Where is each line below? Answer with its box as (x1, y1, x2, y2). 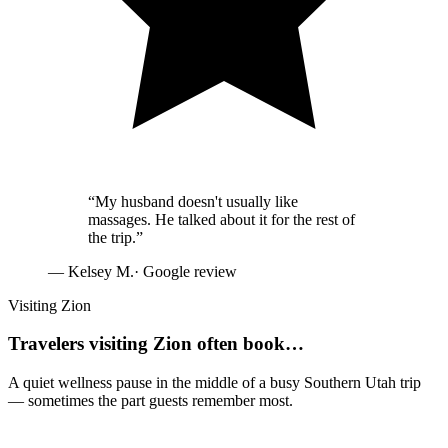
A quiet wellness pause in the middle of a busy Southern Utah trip (8, 374, 421, 392)
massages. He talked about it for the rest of (88, 210, 355, 228)
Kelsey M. (68, 262, 134, 280)
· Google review (134, 262, 237, 280)
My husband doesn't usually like (95, 192, 298, 210)
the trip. (88, 228, 136, 246)
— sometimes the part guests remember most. (8, 392, 293, 410)
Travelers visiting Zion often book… (8, 333, 304, 355)
